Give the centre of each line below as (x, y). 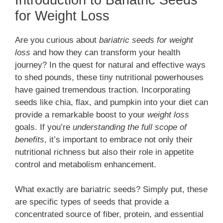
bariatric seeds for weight (146, 40)
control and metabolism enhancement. (86, 164)
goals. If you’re (44, 127)
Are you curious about (57, 40)
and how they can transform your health (105, 52)
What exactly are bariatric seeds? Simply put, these (111, 189)
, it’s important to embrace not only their (118, 139)
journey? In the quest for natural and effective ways (110, 65)
